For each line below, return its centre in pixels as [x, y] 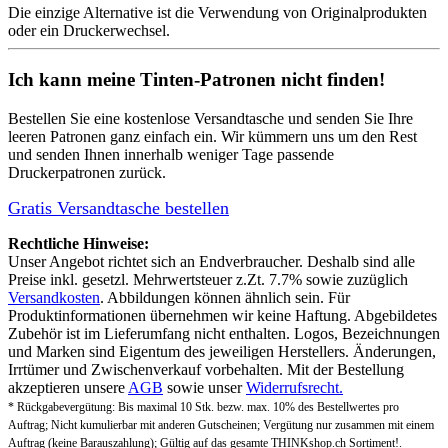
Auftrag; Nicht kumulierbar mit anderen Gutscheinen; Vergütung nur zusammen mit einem [221, 424]
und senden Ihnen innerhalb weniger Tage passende [171, 154]
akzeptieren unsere [68, 387]
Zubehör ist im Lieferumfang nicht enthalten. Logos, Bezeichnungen [224, 333]
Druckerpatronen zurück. [87, 172]
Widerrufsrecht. [294, 387]
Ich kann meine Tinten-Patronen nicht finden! [196, 80]
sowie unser [204, 387]
